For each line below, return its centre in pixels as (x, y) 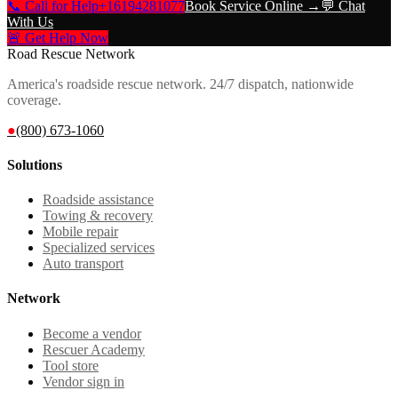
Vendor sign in (84, 381)
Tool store (71, 365)
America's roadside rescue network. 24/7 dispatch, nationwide (180, 84)
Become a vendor (92, 333)
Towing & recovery (98, 216)
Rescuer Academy (94, 349)
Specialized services (99, 248)
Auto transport (83, 264)
